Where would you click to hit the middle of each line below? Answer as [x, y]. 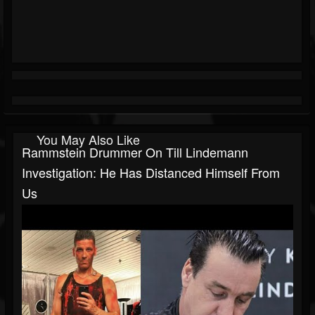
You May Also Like [88, 140]
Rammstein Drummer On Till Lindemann [135, 152]
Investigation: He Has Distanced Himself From [151, 173]
